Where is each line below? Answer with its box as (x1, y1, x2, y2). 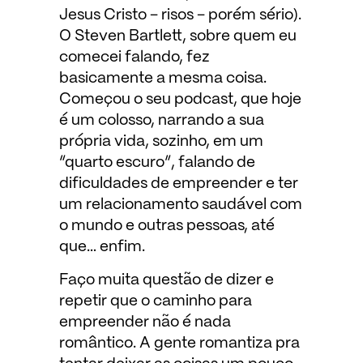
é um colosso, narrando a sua (58, 113, 264, 129)
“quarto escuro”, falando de (58, 156, 255, 171)
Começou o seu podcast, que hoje (58, 92, 301, 108)
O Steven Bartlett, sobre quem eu (58, 29, 297, 45)
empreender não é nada (58, 314, 231, 330)
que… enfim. (58, 240, 145, 255)
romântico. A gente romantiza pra (58, 335, 300, 351)
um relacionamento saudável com (58, 198, 302, 213)
